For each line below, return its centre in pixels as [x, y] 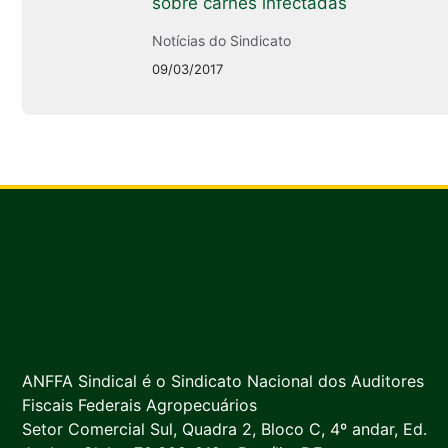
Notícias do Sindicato [221, 41]
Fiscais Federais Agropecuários [139, 405]
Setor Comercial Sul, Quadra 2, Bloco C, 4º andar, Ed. [224, 429]
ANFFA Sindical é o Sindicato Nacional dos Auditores [223, 381]
